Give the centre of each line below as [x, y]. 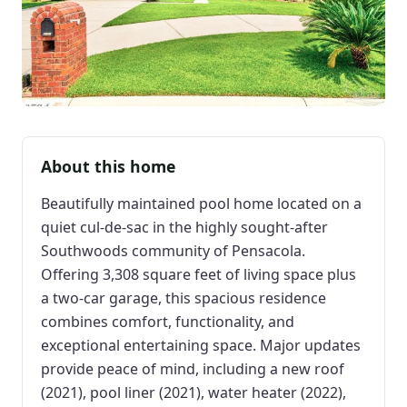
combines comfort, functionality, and [168, 321]
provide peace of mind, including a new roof [193, 368]
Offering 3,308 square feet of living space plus [199, 274]
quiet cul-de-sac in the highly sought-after [184, 227]
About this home [108, 166]
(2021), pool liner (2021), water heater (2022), [194, 392]
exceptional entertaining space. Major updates [201, 345]
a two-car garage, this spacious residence [184, 298]
